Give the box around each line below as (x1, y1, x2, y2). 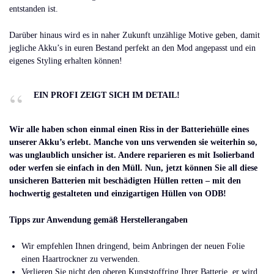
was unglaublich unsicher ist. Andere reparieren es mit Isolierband (9, 150, 254, 160)
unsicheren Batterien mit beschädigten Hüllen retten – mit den (9, 176, 241, 186)
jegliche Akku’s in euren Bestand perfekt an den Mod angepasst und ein (9, 43, 256, 53)
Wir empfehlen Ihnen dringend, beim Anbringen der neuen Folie (21, 241, 245, 251)
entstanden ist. (9, 4, 58, 14)
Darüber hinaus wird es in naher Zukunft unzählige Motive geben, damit (9, 31, 260, 40)
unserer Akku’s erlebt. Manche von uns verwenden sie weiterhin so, (9, 138, 257, 147)
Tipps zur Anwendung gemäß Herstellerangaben (9, 215, 188, 225)
